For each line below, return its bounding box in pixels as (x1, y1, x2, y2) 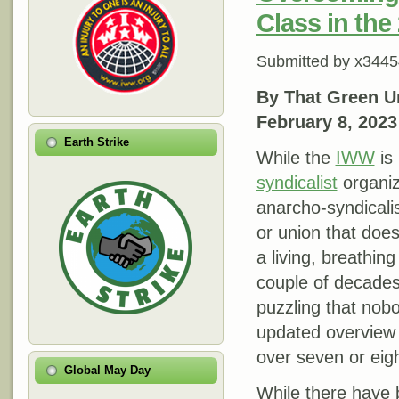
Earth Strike (64, 134, 129, 149)
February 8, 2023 (256, 112, 397, 133)
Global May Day (64, 362, 151, 377)
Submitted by (256, 53, 354, 71)
